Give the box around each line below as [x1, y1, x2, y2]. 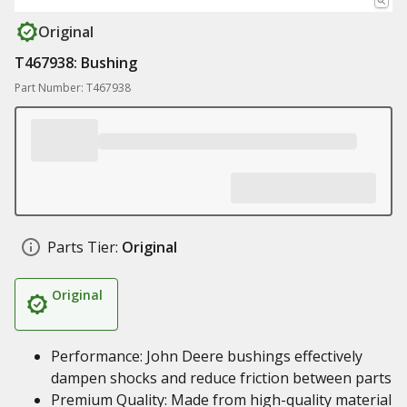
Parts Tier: [47, 237, 118, 257]
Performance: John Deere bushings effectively [51, 346, 362, 366]
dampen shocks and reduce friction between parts [51, 368, 392, 388]
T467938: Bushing [15, 53, 137, 73]
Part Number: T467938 [15, 80, 131, 95]
